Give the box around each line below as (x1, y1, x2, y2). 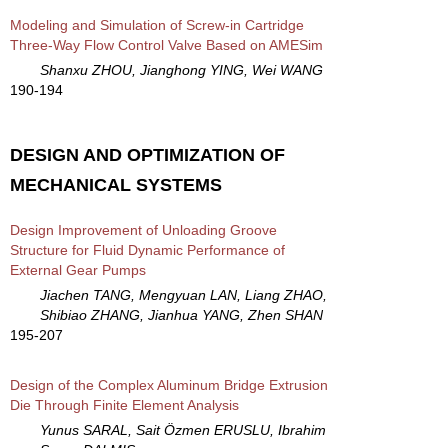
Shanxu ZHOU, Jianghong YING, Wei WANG (40, 61, 323, 78)
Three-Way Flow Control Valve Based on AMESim (10, 36, 323, 53)
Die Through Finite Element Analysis (10, 396, 239, 413)
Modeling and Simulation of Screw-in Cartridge (10, 16, 304, 33)
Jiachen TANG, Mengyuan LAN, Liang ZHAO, (40, 286, 327, 303)
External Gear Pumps (10, 261, 146, 278)
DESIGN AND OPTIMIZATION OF (10, 144, 285, 165)
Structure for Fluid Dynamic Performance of (10, 241, 285, 258)
